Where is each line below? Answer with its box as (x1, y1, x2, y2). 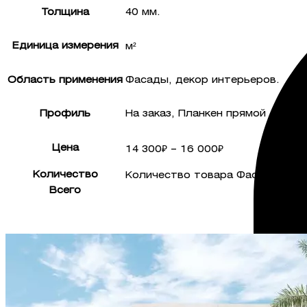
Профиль (40, 110, 90, 119)
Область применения (8, 76, 123, 86)
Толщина (41, 8, 89, 18)
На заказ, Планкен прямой (125, 110, 266, 119)
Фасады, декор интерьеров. (125, 76, 280, 86)
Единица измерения (12, 42, 119, 51)
